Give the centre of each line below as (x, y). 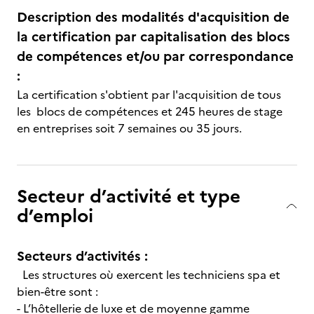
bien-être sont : (59, 292)
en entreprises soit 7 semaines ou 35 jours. (129, 128)
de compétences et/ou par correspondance (155, 56)
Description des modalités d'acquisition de (153, 17)
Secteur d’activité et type (129, 196)
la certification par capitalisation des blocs (153, 37)
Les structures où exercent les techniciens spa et (149, 275)
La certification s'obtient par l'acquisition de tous (149, 95)
